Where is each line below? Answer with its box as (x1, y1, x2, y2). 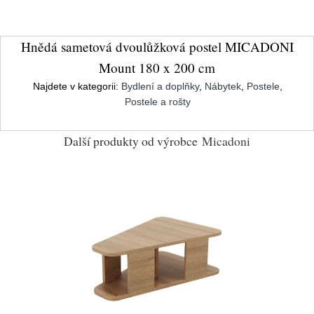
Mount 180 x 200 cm (99, 59, 215, 76)
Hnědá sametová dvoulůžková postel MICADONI (20, 38, 294, 55)
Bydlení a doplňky (121, 81, 199, 92)
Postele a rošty (125, 96, 191, 107)
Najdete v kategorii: (33, 81, 121, 92)
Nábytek (205, 81, 241, 92)
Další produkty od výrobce (64, 132, 198, 149)
